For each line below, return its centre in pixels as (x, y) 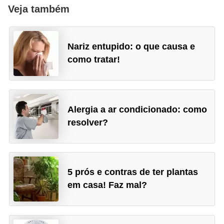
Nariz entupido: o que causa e (131, 47)
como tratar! (94, 60)
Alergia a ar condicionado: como (137, 109)
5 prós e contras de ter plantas (133, 172)
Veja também (39, 9)
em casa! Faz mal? (107, 185)
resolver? (88, 122)
